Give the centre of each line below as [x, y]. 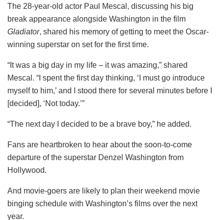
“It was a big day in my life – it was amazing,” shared [97, 65]
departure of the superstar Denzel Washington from [96, 158]
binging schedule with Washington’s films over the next [102, 204]
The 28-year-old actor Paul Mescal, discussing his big [100, 6]
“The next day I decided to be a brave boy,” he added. [99, 124]
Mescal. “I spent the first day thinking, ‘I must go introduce [106, 78]
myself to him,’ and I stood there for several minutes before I [110, 91]
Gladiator [23, 32]
